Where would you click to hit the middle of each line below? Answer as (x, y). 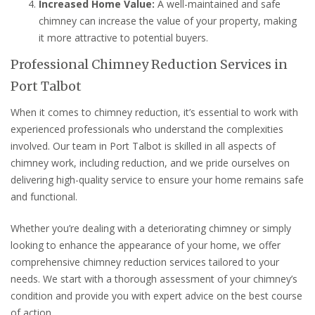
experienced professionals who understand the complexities (147, 129)
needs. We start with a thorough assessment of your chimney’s (154, 279)
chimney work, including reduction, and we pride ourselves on (150, 162)
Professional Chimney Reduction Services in (149, 64)
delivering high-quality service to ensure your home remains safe (157, 179)
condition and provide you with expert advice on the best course (156, 296)
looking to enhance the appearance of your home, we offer (146, 245)
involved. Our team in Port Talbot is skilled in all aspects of (143, 146)
